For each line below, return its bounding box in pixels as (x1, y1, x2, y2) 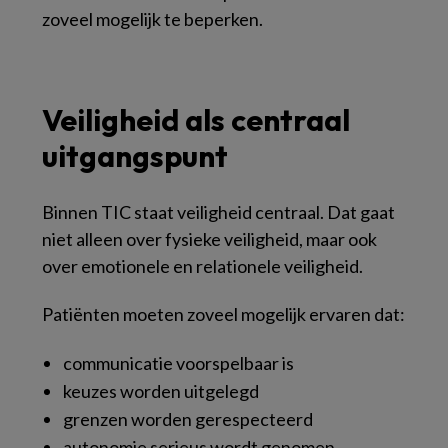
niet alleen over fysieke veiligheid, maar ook (42, 228, 377, 250)
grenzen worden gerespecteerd (63, 408, 313, 430)
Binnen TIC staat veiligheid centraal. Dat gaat (42, 201, 395, 223)
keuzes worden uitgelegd (63, 380, 259, 402)
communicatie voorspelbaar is (63, 352, 294, 374)
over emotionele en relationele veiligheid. (42, 255, 363, 277)
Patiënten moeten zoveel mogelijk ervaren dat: (42, 303, 405, 325)
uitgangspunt (42, 137, 228, 175)
